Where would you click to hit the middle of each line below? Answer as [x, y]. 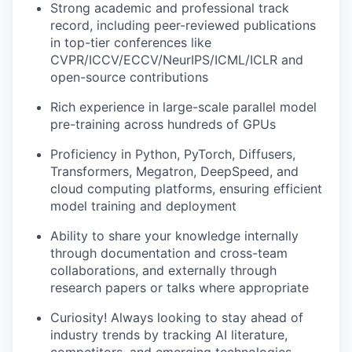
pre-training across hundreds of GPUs [163, 124]
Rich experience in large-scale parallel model [183, 106]
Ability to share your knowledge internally [174, 235]
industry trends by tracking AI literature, [169, 334]
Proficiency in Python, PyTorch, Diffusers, [173, 154]
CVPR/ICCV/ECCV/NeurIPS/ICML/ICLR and [177, 59]
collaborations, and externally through [163, 270]
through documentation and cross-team [169, 253]
